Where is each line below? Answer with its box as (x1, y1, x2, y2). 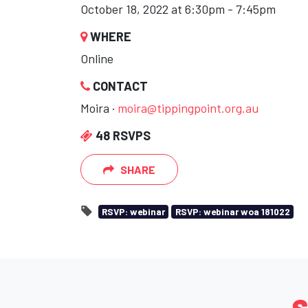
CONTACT (90, 78, 148, 93)
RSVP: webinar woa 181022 (175, 206, 290, 218)
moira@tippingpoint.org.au (118, 100, 258, 115)
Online (80, 51, 113, 66)
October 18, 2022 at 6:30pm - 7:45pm (80, 1, 276, 16)
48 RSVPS (93, 128, 151, 143)
